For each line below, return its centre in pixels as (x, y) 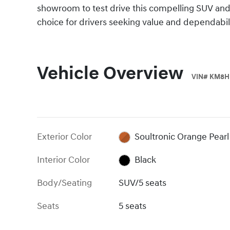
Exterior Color (64, 137)
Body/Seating (64, 183)
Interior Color (63, 160)
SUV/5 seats (143, 183)
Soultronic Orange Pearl (181, 137)
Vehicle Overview (110, 74)
